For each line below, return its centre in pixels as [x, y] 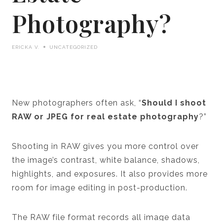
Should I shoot [174, 103]
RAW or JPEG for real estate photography [105, 116]
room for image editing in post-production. [101, 187]
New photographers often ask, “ [77, 103]
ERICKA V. [26, 47]
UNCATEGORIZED [74, 47]
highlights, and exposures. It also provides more [110, 174]
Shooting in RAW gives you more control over [105, 146]
